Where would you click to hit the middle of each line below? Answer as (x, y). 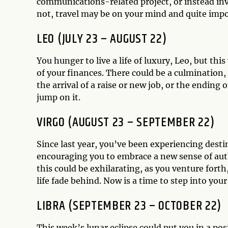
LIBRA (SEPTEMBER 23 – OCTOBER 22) (129, 206)
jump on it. (59, 97)
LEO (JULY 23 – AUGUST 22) (102, 39)
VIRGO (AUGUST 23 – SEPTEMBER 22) (126, 123)
